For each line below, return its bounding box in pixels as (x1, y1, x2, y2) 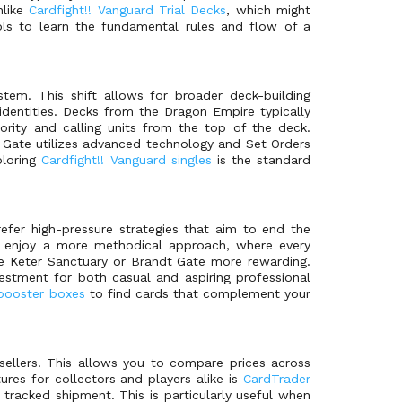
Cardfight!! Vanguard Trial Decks (29, 2, 227, 17)
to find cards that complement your (84, 285, 311, 301)
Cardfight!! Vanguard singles (41, 152, 212, 167)
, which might (226, 2, 311, 17)
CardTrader (243, 371, 310, 386)
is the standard (211, 152, 310, 167)
